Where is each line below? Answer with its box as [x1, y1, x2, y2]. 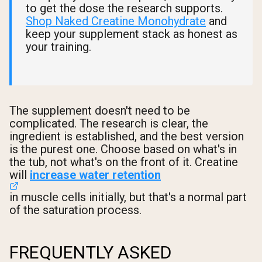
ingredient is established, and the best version [9, 129, 244, 144]
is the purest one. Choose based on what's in [9, 142, 237, 157]
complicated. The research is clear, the [9, 116, 208, 131]
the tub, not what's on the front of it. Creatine [9, 155, 238, 170]
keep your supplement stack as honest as [26, 26, 237, 41]
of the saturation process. [9, 203, 142, 218]
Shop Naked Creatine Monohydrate [26, 13, 206, 28]
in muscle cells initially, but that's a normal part [9, 190, 247, 205]
